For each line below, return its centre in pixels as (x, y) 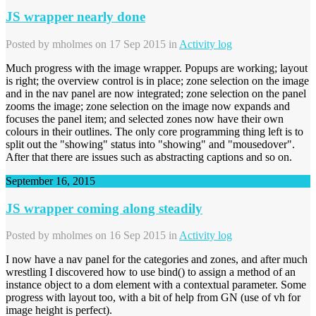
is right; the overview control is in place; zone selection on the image (157, 80)
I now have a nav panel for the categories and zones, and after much (157, 260)
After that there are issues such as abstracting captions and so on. (149, 157)
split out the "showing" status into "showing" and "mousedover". (150, 144)
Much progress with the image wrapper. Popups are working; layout (157, 68)
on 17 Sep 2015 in (136, 44)
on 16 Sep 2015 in (136, 236)
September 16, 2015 (50, 181)
